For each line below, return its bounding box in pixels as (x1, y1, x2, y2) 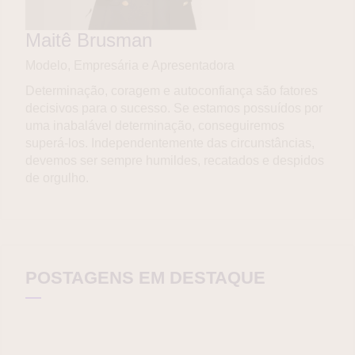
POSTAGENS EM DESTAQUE (25, 268, 265, 288)
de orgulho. (25, 171, 89, 185)
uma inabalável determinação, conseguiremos (25, 119, 284, 133)
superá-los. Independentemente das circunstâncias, (25, 136, 315, 151)
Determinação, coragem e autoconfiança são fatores (25, 84, 318, 98)
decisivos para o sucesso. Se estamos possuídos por (25, 101, 323, 116)
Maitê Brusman (25, 29, 152, 52)
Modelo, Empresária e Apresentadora (25, 59, 235, 73)
